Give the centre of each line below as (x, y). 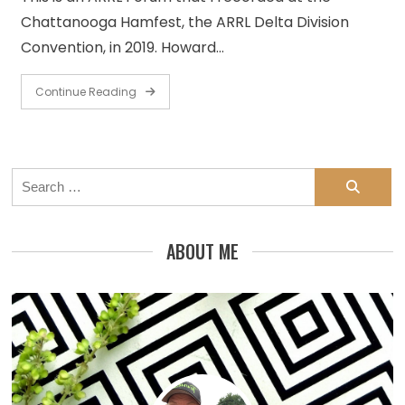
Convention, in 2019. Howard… (123, 47)
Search (37, 179)
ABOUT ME (202, 251)
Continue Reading (86, 91)
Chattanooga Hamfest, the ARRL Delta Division (185, 22)
